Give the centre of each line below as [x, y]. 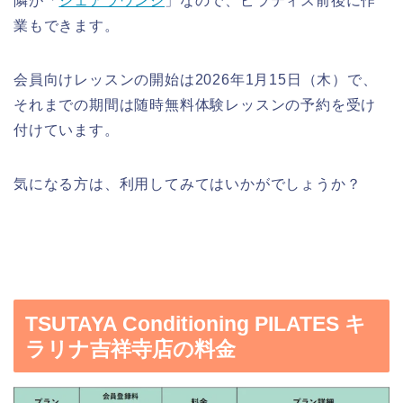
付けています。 [67, 130]
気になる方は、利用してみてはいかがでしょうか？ [188, 184]
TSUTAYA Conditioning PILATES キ [196, 324]
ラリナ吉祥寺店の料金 [130, 349]
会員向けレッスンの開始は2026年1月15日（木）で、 [196, 80]
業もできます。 [67, 26]
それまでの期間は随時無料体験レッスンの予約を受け [195, 105]
